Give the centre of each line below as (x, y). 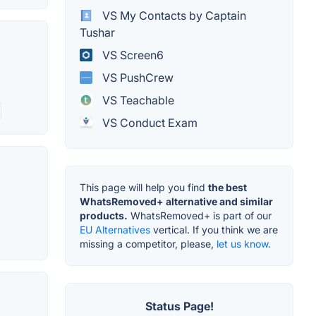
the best (227, 187)
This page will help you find (144, 187)
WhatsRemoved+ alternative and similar (176, 201)
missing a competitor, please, (148, 243)
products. (104, 215)
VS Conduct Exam (148, 122)
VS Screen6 (132, 55)
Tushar (97, 32)
